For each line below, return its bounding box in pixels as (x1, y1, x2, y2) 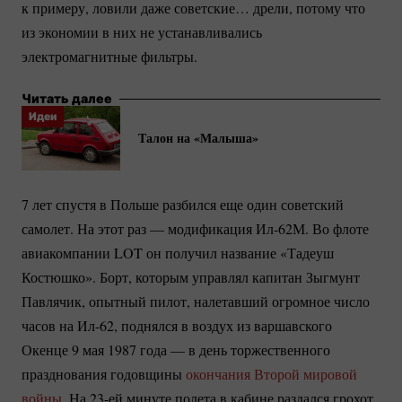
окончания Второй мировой (186, 364, 357, 384)
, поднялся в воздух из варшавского (114, 316, 332, 336)
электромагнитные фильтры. (22, 47, 197, 66)
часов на (22, 316, 77, 336)
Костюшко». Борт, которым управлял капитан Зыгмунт (22, 267, 360, 287)
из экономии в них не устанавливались (22, 22, 262, 42)
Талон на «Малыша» (138, 128, 258, 148)
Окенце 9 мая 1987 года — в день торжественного (22, 340, 330, 360)
